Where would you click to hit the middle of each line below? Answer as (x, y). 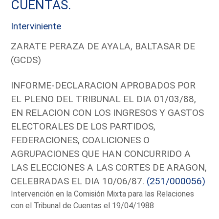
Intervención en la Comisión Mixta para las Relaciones (103, 194)
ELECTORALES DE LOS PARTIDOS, (83, 126)
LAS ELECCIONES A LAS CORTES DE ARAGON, (109, 167)
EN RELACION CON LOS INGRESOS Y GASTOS (108, 112)
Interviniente (36, 26)
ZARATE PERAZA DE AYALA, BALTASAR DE (103, 46)
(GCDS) (26, 60)
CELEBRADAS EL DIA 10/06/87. (79, 181)
